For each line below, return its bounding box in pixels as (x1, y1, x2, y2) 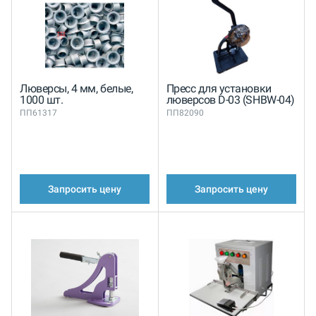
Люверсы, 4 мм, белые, (20, 81, 133, 95)
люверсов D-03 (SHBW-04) (166, 92, 295, 107)
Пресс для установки (166, 81, 272, 95)
